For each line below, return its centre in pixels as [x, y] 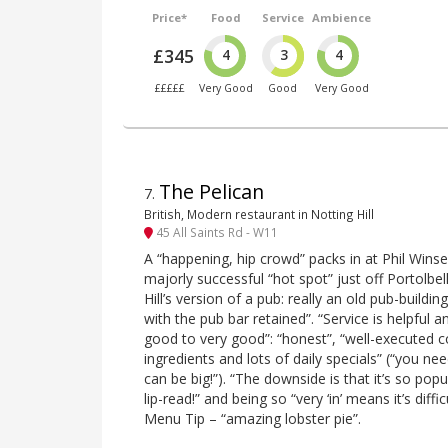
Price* [170, 17]
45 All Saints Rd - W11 [215, 232]
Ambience [342, 17]
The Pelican [211, 191]
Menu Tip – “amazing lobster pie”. [252, 419]
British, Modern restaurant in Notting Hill [259, 213]
